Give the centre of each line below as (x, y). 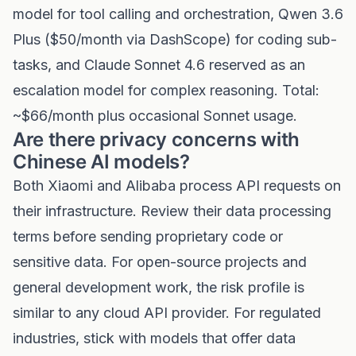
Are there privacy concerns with (156, 139)
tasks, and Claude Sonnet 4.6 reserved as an (159, 65)
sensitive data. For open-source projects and (160, 262)
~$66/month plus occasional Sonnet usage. (155, 116)
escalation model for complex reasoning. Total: (166, 90)
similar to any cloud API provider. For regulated (167, 313)
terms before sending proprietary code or (148, 236)
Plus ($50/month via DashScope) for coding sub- (175, 39)
